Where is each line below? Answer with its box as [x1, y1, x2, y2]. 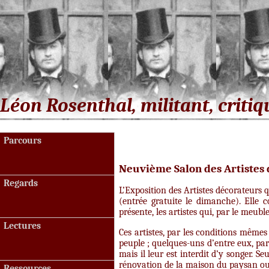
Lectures [4, 220, 41, 231]
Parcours [4, 135, 41, 146]
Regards [4, 178, 38, 189]
